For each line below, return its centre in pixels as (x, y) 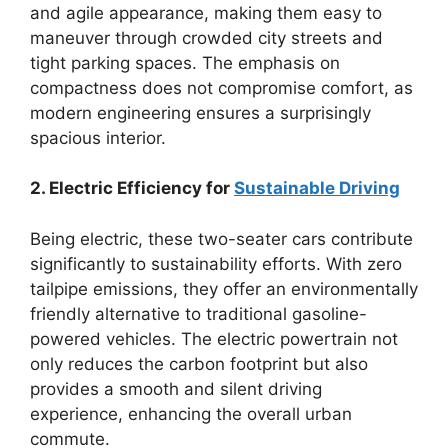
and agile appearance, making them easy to (206, 12)
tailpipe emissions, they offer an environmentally (224, 288)
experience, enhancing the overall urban (191, 413)
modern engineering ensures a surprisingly (200, 112)
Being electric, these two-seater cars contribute (221, 238)
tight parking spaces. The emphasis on (185, 62)
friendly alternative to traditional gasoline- (198, 313)
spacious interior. (98, 137)
